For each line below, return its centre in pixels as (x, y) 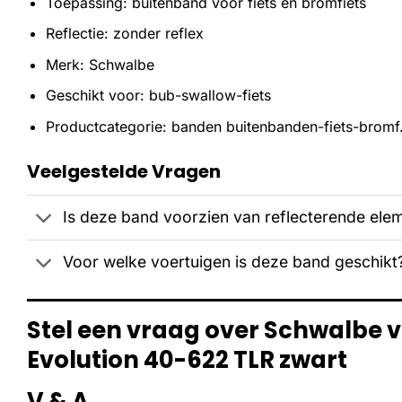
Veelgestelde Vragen (124, 171)
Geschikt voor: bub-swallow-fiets (158, 96)
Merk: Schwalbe (100, 64)
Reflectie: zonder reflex (124, 34)
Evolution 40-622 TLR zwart (187, 359)
